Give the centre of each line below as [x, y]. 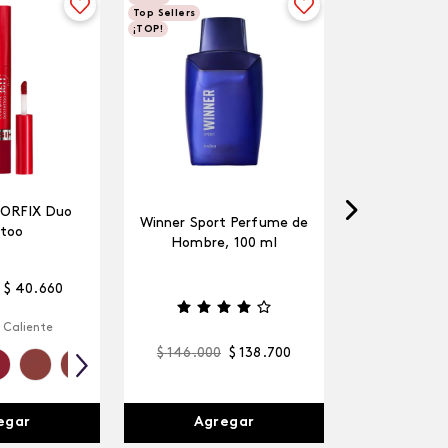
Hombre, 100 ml [224, 244]
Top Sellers [164, 13]
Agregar [224, 422]
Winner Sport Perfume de [224, 224]
